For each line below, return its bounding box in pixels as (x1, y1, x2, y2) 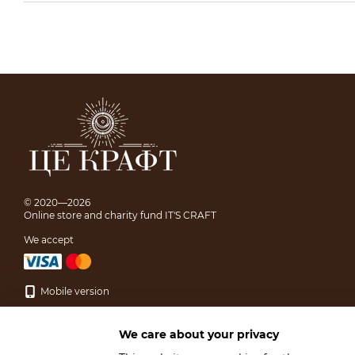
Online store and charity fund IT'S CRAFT (24, 209, 216, 221)
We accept (24, 234, 74, 246)
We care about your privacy (119, 326, 279, 342)
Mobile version (38, 285, 109, 297)
